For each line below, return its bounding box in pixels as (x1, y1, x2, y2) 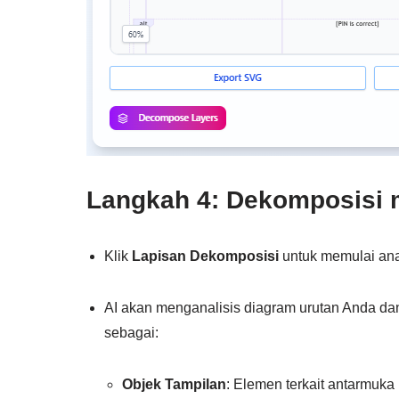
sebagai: (104, 324, 159, 340)
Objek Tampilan (122, 376, 226, 392)
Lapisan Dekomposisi (132, 248, 279, 264)
